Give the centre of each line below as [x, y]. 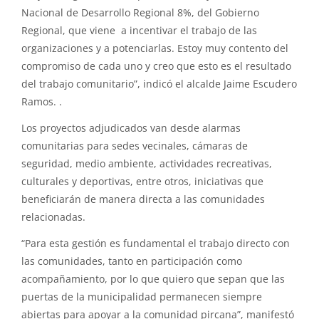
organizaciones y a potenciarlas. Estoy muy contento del [155, 48]
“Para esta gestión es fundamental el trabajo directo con [156, 244]
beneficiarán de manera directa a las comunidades [143, 199]
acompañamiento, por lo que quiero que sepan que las [153, 279]
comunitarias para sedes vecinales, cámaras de [135, 146]
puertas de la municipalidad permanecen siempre [142, 297]
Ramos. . [42, 102]
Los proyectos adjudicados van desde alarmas [131, 128]
